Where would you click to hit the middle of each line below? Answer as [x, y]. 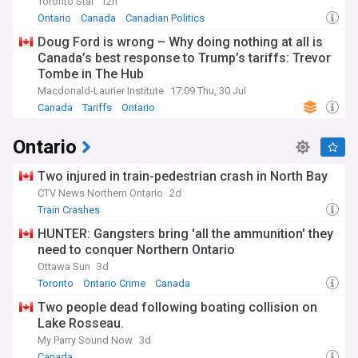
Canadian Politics [165, 18]
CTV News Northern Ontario [100, 193]
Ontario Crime [114, 283]
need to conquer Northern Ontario [136, 250]
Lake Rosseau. [81, 323]
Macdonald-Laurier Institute [101, 91]
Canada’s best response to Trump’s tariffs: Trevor [184, 58]
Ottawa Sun [64, 267]
